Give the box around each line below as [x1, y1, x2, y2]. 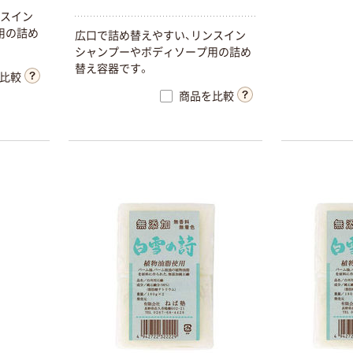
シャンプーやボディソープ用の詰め [74, 45, 251, 58]
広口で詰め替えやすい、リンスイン [74, 28, 246, 42]
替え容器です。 [74, 61, 150, 75]
